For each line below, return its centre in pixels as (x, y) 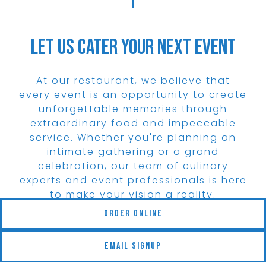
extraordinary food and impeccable (133, 123)
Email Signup (133, 246)
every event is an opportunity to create (133, 95)
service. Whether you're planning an (133, 137)
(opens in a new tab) (208, 213)
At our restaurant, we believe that (133, 80)
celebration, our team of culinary (133, 166)
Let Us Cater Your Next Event (133, 48)
